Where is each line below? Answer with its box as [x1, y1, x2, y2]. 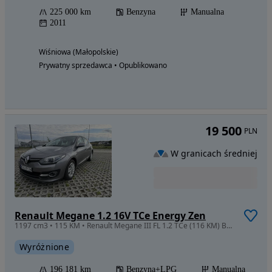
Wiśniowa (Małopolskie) [39, 47, 118, 58]
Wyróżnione [19, 241, 69, 253]
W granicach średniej [171, 147, 257, 159]
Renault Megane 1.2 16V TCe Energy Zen [15, 209, 206, 223]
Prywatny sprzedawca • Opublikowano [39, 60, 167, 71]
